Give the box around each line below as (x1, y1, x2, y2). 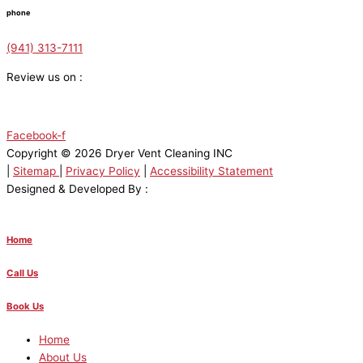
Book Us (6, 300, 44, 312)
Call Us (6, 267, 38, 279)
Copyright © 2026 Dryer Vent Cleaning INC (6, 146, 233, 160)
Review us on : (6, 70, 83, 83)
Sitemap (13, 164, 59, 177)
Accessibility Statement (150, 164, 273, 177)
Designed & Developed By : (6, 181, 148, 195)
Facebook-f (6, 128, 66, 142)
